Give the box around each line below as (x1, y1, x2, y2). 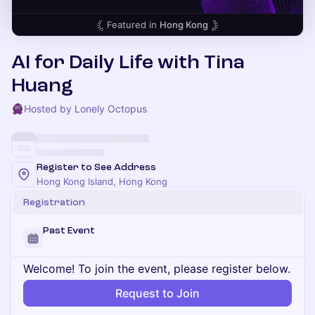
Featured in (107, 19, 160, 30)
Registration (23, 197, 85, 207)
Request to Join (115, 286, 200, 300)
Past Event (43, 225, 95, 236)
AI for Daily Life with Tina (11, 51, 245, 73)
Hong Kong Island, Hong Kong (37, 176, 167, 187)
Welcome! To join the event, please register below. (23, 262, 290, 276)
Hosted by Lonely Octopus (24, 103, 147, 115)
